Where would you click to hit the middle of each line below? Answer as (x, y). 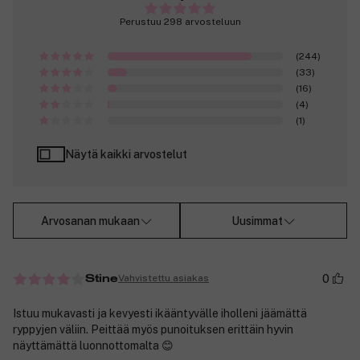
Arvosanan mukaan (90, 221)
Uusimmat (257, 221)
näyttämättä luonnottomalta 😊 (93, 345)
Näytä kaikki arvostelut (126, 155)
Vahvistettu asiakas (164, 278)
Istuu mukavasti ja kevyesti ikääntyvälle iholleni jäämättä (160, 313)
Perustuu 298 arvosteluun (180, 22)
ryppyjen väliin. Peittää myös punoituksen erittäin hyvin (153, 329)
